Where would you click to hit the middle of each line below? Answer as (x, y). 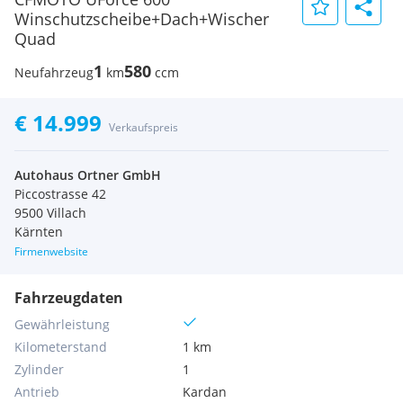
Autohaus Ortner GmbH (88, 175)
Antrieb (37, 392)
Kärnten (39, 232)
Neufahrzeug (54, 72)
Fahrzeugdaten (69, 298)
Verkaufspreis (143, 127)
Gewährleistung (62, 324)
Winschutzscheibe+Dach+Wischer (142, 19)
